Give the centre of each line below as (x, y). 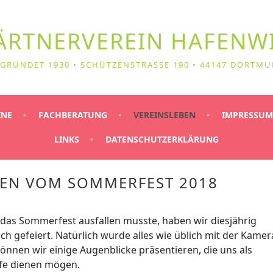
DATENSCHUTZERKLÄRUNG (162, 139)
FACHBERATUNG (73, 115)
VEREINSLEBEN (165, 115)
